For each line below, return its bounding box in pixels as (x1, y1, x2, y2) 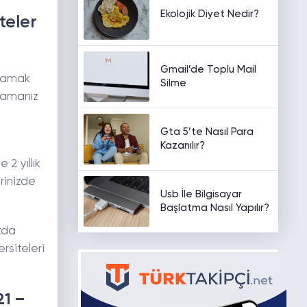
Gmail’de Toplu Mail (160, 64, 256, 75)
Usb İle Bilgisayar (160, 189, 242, 199)
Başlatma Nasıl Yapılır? (160, 203, 269, 213)
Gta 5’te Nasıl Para (160, 127, 254, 137)
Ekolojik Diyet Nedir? (160, 9, 259, 19)
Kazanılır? (160, 140, 205, 151)
